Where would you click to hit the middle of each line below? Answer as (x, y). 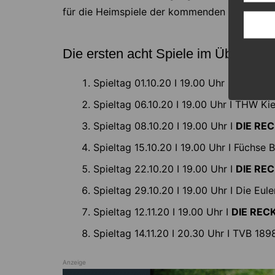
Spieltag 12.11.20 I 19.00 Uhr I (162, 212)
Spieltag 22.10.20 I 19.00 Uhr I (165, 169)
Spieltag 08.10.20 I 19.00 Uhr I (165, 126)
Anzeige (74, 262)
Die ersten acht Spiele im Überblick (167, 54)
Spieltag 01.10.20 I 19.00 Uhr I (162, 83)
